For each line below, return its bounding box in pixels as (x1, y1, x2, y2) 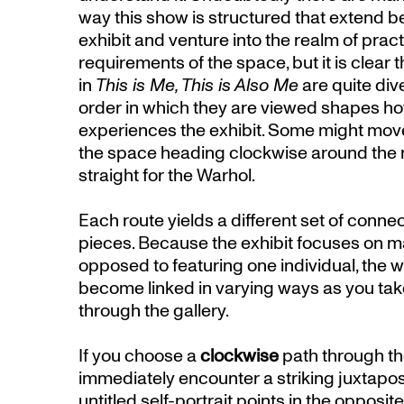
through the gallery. (78, 298, 229, 324)
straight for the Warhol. (78, 163, 255, 188)
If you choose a (78, 344, 200, 369)
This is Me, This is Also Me (96, 73, 298, 98)
